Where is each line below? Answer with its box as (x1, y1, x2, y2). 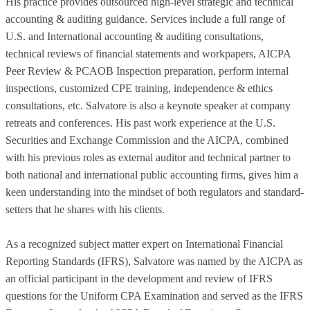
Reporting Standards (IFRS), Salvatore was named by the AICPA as (6, 255, 302, 268)
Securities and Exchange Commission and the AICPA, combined (6, 134, 289, 147)
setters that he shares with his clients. (6, 203, 165, 216)
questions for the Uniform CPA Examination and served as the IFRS (6, 290, 303, 302)
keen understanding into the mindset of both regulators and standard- (6, 186, 304, 199)
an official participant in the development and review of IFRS (6, 273, 273, 285)
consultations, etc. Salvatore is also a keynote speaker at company (6, 100, 291, 112)
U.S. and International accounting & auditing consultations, (6, 30, 264, 43)
